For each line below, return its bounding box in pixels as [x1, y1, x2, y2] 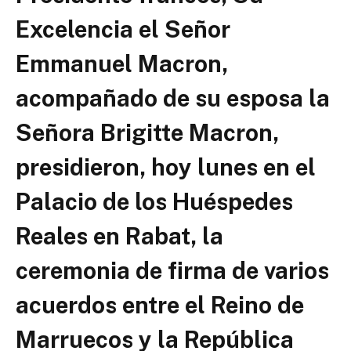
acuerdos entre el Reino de [16, 291, 304, 319]
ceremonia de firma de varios [16, 256, 329, 284]
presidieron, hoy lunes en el [16, 153, 316, 181]
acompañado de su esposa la [16, 84, 330, 112]
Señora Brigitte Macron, [16, 118, 279, 147]
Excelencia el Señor [16, 15, 230, 43]
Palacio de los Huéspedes [16, 187, 293, 215]
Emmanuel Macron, [16, 49, 228, 78]
